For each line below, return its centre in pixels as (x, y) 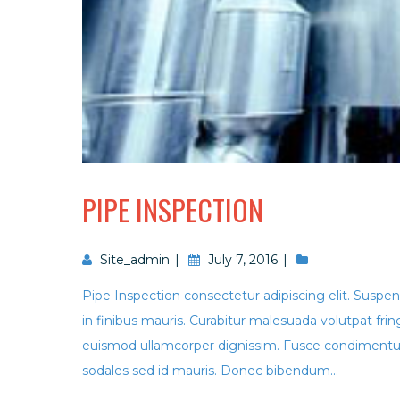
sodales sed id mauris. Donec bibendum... (210, 371)
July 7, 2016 (243, 260)
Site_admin (135, 260)
